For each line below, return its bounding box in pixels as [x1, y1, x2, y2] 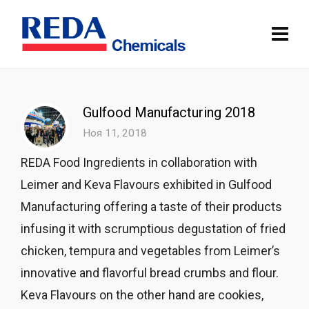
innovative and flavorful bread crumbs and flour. [21, 266, 279, 280]
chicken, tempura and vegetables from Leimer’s [21, 243, 280, 258]
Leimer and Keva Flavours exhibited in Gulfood [21, 177, 272, 192]
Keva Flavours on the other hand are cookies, [21, 288, 263, 302]
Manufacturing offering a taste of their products [21, 199, 282, 214]
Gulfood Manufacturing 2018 [83, 104, 255, 121]
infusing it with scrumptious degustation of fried [21, 221, 286, 236]
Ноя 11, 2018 [83, 127, 147, 139]
